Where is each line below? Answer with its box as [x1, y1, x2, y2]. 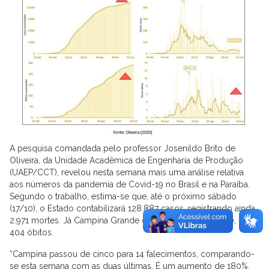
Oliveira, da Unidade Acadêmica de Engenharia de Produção [10, 155, 243, 165]
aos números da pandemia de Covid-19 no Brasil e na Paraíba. [10, 179, 250, 189]
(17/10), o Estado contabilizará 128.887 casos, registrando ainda [10, 203, 255, 213]
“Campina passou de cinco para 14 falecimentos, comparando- [10, 249, 255, 259]
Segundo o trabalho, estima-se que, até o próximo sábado [10, 191, 237, 201]
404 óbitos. [10, 227, 53, 237]
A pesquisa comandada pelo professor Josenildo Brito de [10, 143, 235, 153]
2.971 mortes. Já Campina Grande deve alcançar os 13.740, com [10, 215, 256, 225]
